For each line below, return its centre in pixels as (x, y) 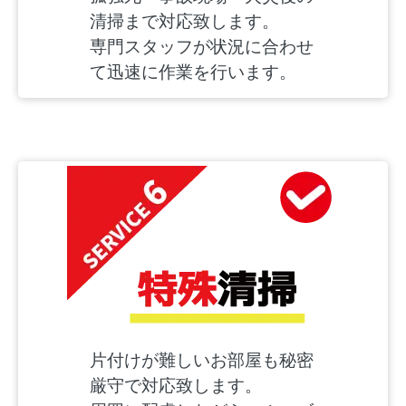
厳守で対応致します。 (176, 385)
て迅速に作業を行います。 (193, 72)
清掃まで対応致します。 (184, 21)
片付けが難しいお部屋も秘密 (202, 360)
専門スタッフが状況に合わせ (202, 46)
